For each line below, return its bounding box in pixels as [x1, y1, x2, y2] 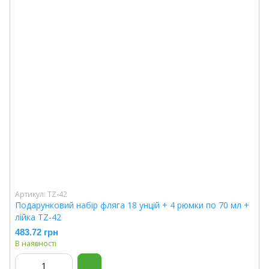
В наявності [15, 238, 56, 249]
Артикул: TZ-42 [15, 189, 67, 199]
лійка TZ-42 [15, 211, 61, 223]
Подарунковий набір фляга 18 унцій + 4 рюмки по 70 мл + [15, 199, 249, 211]
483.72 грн [15, 227, 58, 237]
